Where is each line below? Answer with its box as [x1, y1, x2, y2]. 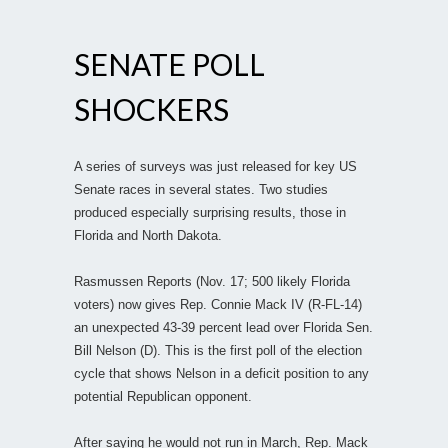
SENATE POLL [74, 45, 265, 82]
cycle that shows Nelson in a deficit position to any [74, 365, 369, 381]
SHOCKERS [74, 90, 229, 127]
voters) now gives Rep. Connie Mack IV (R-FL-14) [74, 296, 362, 312]
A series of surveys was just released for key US [74, 158, 357, 174]
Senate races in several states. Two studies [74, 181, 328, 197]
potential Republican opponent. [74, 388, 252, 404]
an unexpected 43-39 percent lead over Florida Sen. [74, 319, 373, 335]
